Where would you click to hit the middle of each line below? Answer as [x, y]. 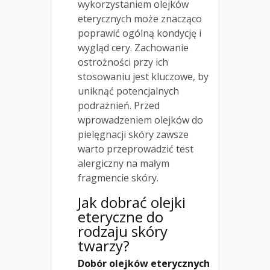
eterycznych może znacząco [140, 19]
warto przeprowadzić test [136, 149]
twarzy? [104, 246]
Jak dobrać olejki [132, 202]
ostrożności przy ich [123, 62]
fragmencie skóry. [118, 178]
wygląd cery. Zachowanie [133, 48]
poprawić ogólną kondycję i [140, 33]
